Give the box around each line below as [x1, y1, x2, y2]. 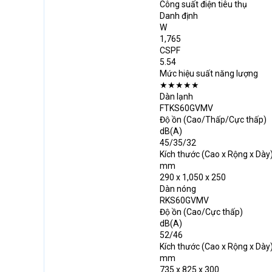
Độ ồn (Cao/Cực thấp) [160, 207, 243, 217]
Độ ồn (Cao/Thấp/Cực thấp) [160, 115, 267, 124]
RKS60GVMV [160, 195, 209, 205]
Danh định [160, 11, 198, 21]
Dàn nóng [160, 184, 196, 194]
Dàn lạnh [160, 92, 193, 101]
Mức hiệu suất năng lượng [160, 69, 258, 78]
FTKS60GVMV [160, 103, 213, 113]
